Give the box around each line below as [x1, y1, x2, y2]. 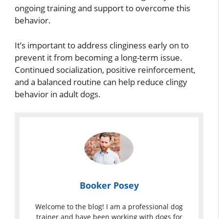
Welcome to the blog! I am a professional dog [35, 202, 183, 212]
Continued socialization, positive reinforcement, [15, 64, 196, 75]
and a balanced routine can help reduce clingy [15, 76, 187, 88]
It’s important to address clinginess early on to [15, 39, 189, 51]
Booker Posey [79, 179, 139, 192]
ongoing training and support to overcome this [15, 2, 190, 14]
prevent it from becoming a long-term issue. [15, 51, 182, 63]
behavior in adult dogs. [15, 88, 101, 100]
